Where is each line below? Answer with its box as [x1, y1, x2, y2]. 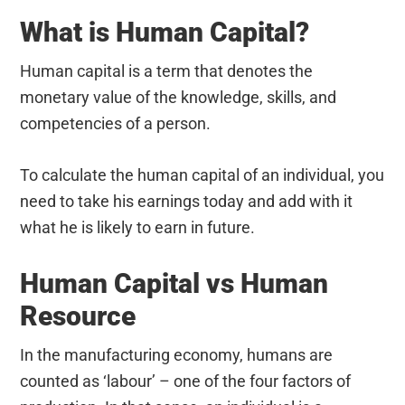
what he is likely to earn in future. [20, 217, 256, 237]
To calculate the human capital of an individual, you [20, 165, 385, 184]
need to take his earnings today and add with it [20, 191, 353, 211]
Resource [20, 299, 137, 332]
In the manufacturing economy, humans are [20, 344, 334, 364]
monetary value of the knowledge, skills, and [20, 87, 337, 107]
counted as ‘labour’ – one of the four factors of [20, 371, 352, 391]
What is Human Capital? [20, 15, 310, 48]
